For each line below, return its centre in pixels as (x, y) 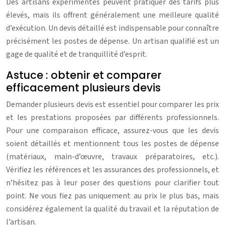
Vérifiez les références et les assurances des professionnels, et (113, 170)
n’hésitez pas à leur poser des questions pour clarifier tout (113, 183)
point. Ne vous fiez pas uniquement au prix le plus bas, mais (113, 196)
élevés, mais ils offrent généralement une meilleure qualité (113, 15)
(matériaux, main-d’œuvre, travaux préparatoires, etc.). (113, 156)
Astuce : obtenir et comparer (84, 75)
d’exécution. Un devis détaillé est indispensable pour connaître (113, 28)
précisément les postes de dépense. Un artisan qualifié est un (113, 41)
